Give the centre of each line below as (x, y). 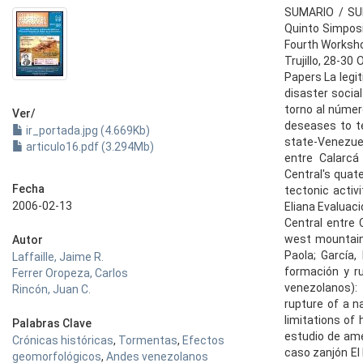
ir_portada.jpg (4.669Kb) (87, 130)
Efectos (203, 340)
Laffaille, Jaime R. (58, 257)
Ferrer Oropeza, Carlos (70, 273)
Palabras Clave (52, 323)
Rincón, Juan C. (51, 289)
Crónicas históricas (63, 340)
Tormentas (148, 340)
